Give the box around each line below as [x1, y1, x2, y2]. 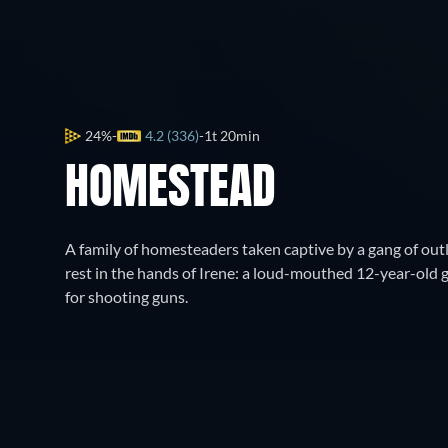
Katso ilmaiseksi [227, 411, 343, 430]
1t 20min [204, 127, 260, 144]
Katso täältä [85, 411, 172, 430]
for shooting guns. [65, 287, 188, 306]
